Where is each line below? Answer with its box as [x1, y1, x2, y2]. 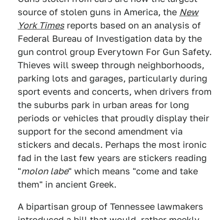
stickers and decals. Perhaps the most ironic [18, 139, 207, 150]
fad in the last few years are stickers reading [18, 153, 207, 164]
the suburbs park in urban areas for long [18, 100, 189, 110]
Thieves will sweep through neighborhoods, [18, 60, 204, 71]
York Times [18, 20, 64, 31]
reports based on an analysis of [64, 20, 201, 31]
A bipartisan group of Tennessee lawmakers [18, 201, 203, 212]
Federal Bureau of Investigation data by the [18, 33, 202, 44]
